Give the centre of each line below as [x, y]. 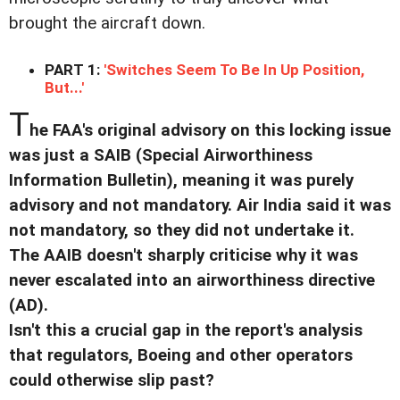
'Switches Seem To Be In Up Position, [234, 70]
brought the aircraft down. [107, 24]
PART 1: [74, 70]
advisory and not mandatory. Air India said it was [200, 206]
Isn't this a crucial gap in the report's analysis [186, 331]
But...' [64, 88]
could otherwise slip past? [112, 381]
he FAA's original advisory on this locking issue [210, 131]
